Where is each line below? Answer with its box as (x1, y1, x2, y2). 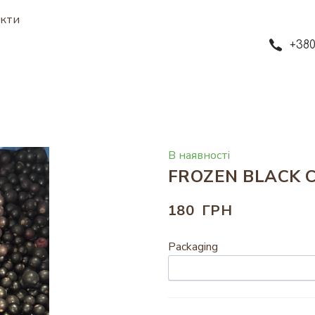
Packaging (168, 238, 218, 255)
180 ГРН (168, 200, 233, 220)
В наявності (168, 147, 230, 163)
